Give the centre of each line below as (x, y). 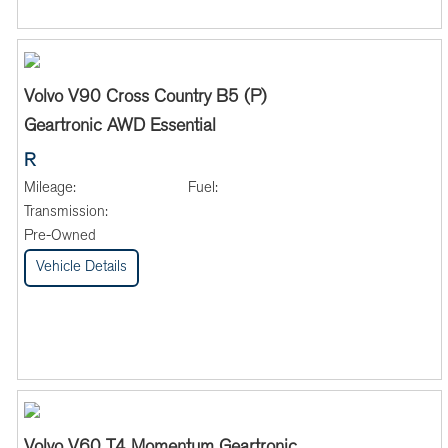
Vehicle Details (81, 268)
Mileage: (49, 189)
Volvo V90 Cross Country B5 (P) (145, 98)
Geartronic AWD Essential (119, 127)
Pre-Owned (59, 237)
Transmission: (65, 213)
